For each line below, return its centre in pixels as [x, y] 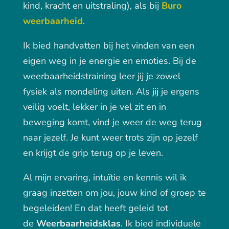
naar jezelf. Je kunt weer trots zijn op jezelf [110, 138]
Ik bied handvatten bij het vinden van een [108, 46]
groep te [188, 193]
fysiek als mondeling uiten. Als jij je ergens [111, 92]
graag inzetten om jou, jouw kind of [95, 193]
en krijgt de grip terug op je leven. [93, 153]
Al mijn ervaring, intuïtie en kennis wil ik [105, 178]
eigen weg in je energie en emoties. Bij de [109, 61]
